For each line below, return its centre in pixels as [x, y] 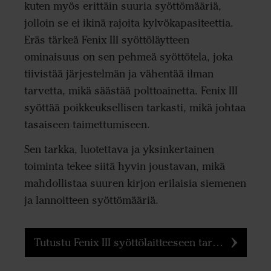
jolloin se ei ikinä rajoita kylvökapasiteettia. [129, 23]
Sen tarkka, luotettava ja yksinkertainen [119, 149]
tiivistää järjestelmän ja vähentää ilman [119, 74]
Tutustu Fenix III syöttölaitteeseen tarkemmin [123, 243]
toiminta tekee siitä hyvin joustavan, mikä [125, 166]
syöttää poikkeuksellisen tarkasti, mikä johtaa [135, 108]
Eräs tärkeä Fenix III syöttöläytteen [107, 40]
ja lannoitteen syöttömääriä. [91, 200]
